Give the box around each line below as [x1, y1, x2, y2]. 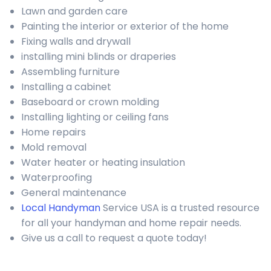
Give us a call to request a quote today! [21, 231, 207, 245]
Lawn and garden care [21, 4, 128, 18]
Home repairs [21, 125, 86, 139]
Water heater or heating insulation [21, 155, 185, 169]
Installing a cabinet [21, 80, 111, 94]
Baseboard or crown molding [21, 95, 159, 109]
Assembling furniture [21, 65, 120, 79]
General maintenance [21, 186, 126, 200]
